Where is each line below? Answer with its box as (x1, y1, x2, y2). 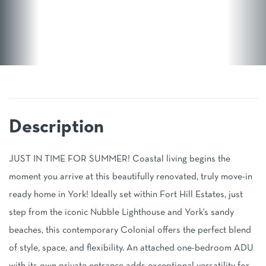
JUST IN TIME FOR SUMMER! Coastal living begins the (9, 155, 230, 164)
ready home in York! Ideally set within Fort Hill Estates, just (9, 191, 243, 199)
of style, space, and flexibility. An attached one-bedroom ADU (9, 244, 254, 253)
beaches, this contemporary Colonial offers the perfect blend (9, 226, 251, 235)
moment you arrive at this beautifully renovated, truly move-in (9, 173, 252, 182)
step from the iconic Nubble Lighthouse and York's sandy (9, 208, 234, 217)
